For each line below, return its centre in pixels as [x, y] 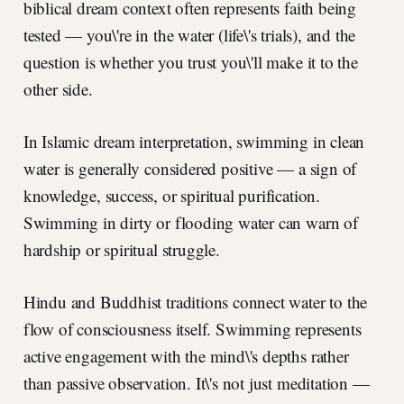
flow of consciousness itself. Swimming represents [192, 329]
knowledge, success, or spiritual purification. [171, 196]
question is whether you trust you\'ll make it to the [190, 62]
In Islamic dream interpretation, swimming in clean [194, 142]
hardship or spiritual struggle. [121, 250]
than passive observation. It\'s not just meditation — [196, 383]
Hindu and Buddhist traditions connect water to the [195, 302]
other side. [58, 89]
